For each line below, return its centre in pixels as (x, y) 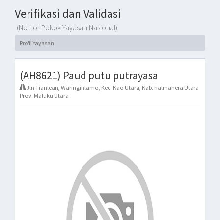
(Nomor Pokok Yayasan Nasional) (67, 28)
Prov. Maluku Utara (44, 96)
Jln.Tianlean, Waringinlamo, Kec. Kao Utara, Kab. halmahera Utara (112, 88)
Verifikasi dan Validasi (68, 14)
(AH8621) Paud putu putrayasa (89, 75)
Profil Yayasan (37, 43)
